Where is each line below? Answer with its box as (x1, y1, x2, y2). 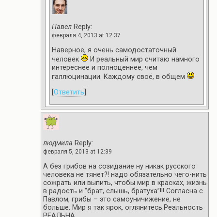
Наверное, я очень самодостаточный (52, 46, 176, 55)
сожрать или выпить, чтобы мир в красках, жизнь (43, 178, 207, 187)
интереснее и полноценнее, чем (52, 63, 157, 72)
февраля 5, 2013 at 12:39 (43, 148, 112, 155)
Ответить (54, 88, 84, 96)
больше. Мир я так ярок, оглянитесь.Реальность (43, 203, 203, 212)
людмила (43, 139, 73, 147)
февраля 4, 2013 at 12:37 (52, 31, 121, 39)
